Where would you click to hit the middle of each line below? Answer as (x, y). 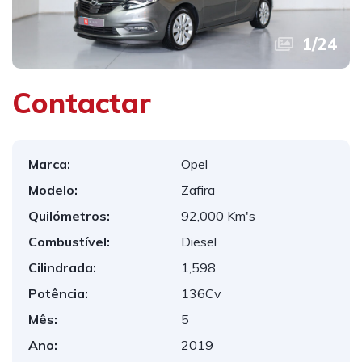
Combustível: (69, 242)
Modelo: (53, 190)
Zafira (198, 190)
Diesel (199, 242)
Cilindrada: (62, 267)
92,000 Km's (218, 216)
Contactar (82, 103)
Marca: (49, 164)
